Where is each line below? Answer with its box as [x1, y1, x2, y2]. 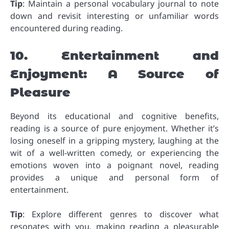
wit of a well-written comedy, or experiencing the [10, 147, 219, 158]
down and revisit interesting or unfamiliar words [10, 10, 219, 21]
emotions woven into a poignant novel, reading [10, 159, 219, 171]
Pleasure [10, 84, 71, 100]
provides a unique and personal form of [10, 171, 219, 183]
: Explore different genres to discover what [22, 208, 219, 220]
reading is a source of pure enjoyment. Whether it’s [10, 122, 219, 134]
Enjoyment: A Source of [10, 66, 219, 81]
